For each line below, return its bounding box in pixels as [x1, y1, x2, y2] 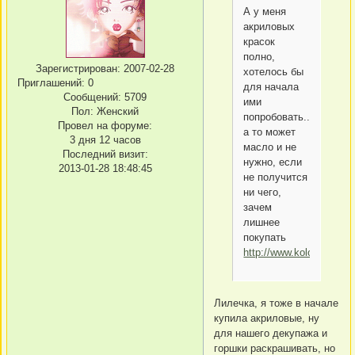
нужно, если [243, 155, 303, 168]
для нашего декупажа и [214, 326, 327, 339]
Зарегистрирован [36, 63, 117, 75]
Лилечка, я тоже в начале [214, 296, 338, 309]
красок [243, 35, 276, 48]
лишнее [243, 216, 281, 228]
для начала [243, 80, 300, 93]
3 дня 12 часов [69, 134, 141, 147]
